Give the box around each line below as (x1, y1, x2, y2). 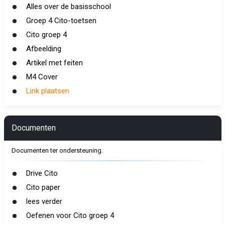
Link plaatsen (26, 86, 69, 95)
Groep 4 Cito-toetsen (26, 16, 96, 25)
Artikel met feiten (26, 58, 83, 67)
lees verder (26, 197, 62, 206)
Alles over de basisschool (26, 2, 111, 11)
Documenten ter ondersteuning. (11, 147, 103, 154)
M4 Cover (26, 72, 58, 81)
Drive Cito (26, 169, 58, 178)
